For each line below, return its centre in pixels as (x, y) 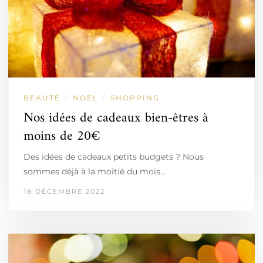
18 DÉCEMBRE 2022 (64, 191)
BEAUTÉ (42, 98)
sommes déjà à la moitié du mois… (95, 171)
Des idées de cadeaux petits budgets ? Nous (114, 157)
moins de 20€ (62, 136)
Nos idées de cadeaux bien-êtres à (116, 118)
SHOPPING (135, 98)
